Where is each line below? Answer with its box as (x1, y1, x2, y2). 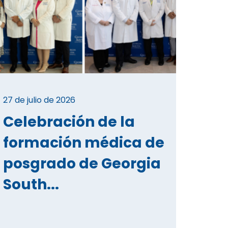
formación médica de (3, 132, 164, 153)
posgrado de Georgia (3, 153, 161, 174)
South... (3, 174, 59, 194)
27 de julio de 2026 (3, 94, 75, 106)
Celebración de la (3, 111, 135, 132)
